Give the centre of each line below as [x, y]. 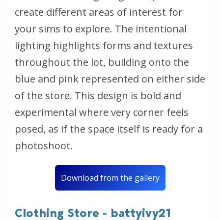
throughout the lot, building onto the [102, 62]
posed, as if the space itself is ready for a [109, 129]
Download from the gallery [110, 178]
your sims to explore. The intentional [101, 28]
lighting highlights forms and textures [104, 45]
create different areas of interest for [99, 12]
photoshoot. [44, 145]
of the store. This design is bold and [98, 95]
